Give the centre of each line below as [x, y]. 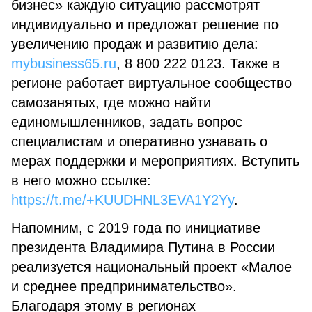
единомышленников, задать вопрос [127, 122]
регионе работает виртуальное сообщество [151, 83]
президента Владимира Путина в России [143, 247]
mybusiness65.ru [64, 63]
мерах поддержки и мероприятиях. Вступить [155, 161]
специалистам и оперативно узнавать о [139, 141]
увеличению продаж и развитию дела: [135, 44]
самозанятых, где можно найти [111, 102]
